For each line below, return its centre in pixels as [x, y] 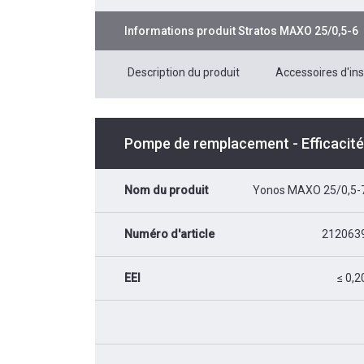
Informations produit [181, 30]
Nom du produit [166, 190]
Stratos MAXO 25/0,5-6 [298, 30]
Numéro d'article [169, 234]
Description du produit [184, 72]
